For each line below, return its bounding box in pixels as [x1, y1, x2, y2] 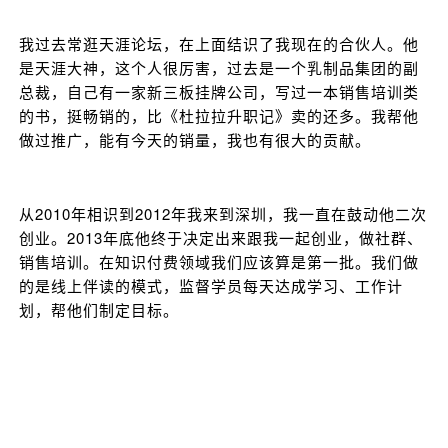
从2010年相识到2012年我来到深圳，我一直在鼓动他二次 [19, 202, 427, 224]
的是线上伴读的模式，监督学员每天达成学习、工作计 [19, 274, 403, 296]
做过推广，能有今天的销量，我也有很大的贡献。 [19, 128, 371, 150]
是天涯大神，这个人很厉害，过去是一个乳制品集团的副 [19, 56, 419, 78]
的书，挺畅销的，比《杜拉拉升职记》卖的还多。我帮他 [19, 104, 419, 126]
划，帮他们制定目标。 [19, 298, 179, 320]
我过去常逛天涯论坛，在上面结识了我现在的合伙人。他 [19, 32, 419, 54]
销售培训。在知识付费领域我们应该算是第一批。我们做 [19, 250, 419, 272]
